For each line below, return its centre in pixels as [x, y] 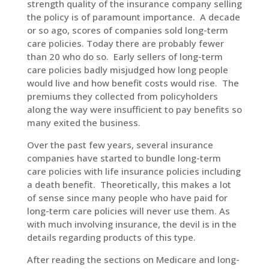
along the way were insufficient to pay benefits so [134, 109]
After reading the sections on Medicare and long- [133, 259]
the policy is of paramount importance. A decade [133, 17]
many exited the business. [83, 122]
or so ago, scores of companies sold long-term [127, 30]
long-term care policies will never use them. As [128, 211]
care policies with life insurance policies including [134, 171]
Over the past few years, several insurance [120, 145]
